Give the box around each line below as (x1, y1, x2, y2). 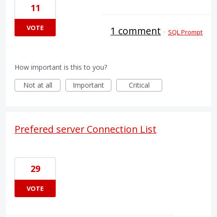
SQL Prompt (168, 27, 202, 36)
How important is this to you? (15, 62, 107, 72)
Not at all (23, 80, 52, 90)
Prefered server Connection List (15, 122, 156, 136)
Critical (129, 80, 150, 90)
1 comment (110, 24, 161, 37)
